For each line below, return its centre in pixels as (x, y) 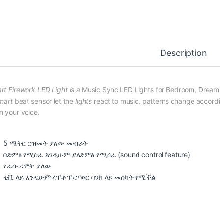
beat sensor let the (44, 101)
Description (184, 53)
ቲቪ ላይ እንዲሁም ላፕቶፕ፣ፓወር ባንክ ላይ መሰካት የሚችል (80, 177)
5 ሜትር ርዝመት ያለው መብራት (46, 143)
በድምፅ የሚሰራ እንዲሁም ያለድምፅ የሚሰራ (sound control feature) (97, 154)
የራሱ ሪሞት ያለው (27, 165)
